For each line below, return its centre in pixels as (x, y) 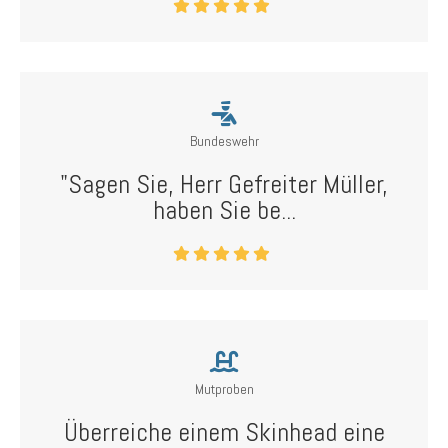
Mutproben (224, 389)
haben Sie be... (224, 210)
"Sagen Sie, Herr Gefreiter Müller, (224, 184)
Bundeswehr (224, 141)
